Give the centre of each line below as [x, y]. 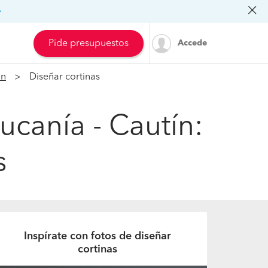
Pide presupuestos [89, 44]
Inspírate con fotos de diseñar [97, 236]
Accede [192, 43]
